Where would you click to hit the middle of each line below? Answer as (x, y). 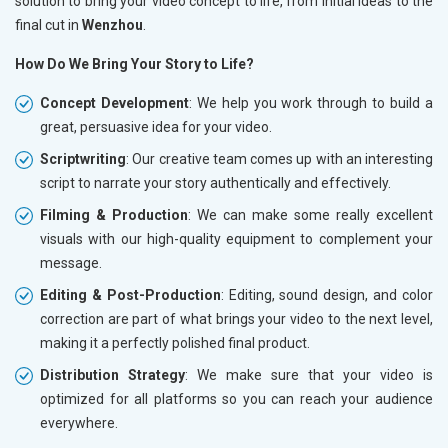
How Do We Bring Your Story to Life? (134, 63)
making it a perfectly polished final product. (175, 342)
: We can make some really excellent (310, 214)
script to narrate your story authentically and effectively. (215, 182)
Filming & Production (114, 214)
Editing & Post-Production (130, 294)
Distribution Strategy (112, 374)
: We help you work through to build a (311, 102)
